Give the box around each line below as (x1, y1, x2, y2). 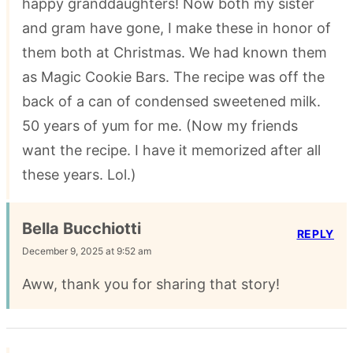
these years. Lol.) (22, 166, 136, 184)
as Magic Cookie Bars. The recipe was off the (22, 69, 325, 86)
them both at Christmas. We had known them (22, 44, 327, 61)
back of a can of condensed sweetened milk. (22, 93, 321, 110)
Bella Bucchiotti (22, 219, 141, 239)
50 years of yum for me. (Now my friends (22, 117, 298, 135)
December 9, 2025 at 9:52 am (22, 245, 151, 258)
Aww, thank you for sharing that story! (22, 276, 280, 293)
